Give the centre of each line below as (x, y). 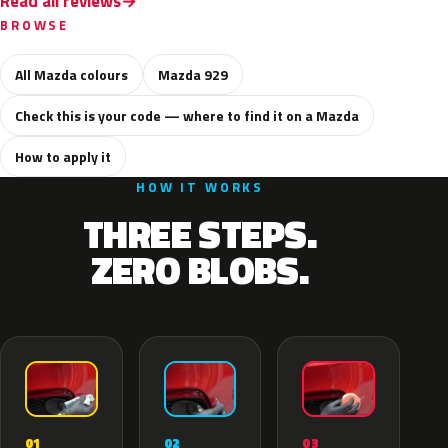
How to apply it (63, 156)
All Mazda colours (71, 74)
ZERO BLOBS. (200, 270)
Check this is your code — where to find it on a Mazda (187, 115)
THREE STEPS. (200, 234)
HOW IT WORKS (200, 187)
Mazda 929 (193, 74)
